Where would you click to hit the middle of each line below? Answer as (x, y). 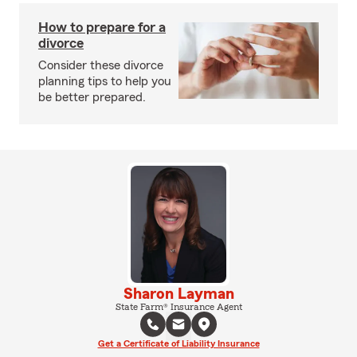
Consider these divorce (101, 65)
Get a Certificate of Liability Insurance (178, 343)
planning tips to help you (105, 81)
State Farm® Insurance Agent (178, 306)
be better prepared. (92, 97)
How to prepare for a (102, 27)
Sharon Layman (178, 294)
